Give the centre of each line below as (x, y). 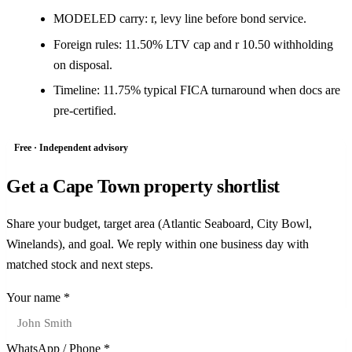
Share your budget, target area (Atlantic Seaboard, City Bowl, (159, 223)
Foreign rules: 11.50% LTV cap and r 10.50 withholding (193, 44)
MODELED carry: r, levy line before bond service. (180, 19)
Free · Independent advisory (71, 147)
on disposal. (83, 64)
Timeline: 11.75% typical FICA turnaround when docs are (197, 90)
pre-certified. (85, 110)
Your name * (38, 297)
